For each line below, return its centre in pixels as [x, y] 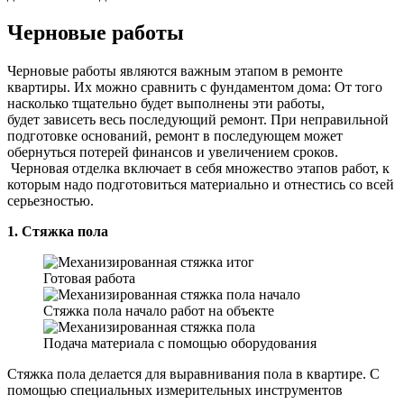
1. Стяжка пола [58, 232]
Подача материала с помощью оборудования [180, 344]
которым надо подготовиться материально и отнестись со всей [201, 185]
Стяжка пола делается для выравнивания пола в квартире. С [193, 374]
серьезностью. [50, 201]
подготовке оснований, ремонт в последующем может [175, 136]
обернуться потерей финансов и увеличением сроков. [173, 152]
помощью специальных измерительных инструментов [175, 390]
